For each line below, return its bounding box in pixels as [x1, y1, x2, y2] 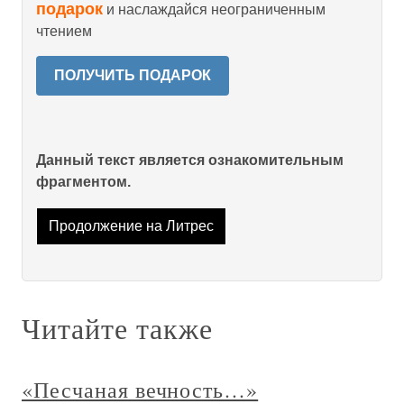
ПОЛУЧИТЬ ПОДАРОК [54, 68, 211, 83]
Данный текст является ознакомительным [36, 152, 344, 168]
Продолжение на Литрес [48, 218, 214, 234]
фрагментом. [36, 174, 131, 189]
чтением [36, 23, 92, 39]
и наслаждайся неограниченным [103, 2, 326, 17]
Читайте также [22, 308, 213, 348]
